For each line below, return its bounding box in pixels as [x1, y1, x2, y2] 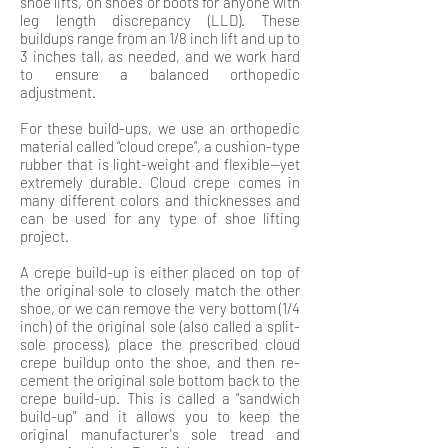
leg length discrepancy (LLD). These [20, 11, 300, 29]
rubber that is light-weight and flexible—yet [20, 155, 300, 173]
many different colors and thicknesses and [20, 191, 300, 209]
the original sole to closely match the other [20, 281, 300, 299]
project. [20, 227, 69, 245]
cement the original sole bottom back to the [20, 371, 300, 389]
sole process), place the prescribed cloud [20, 335, 300, 353]
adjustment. [20, 83, 96, 101]
